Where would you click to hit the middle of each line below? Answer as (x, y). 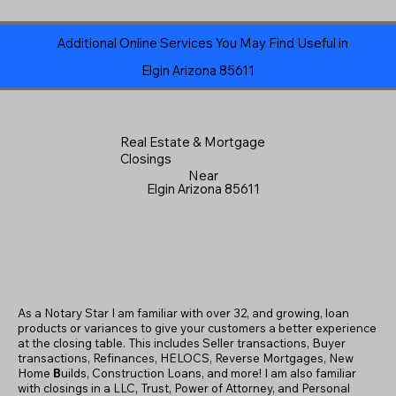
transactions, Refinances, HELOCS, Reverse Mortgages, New (186, 358)
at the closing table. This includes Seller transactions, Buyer (182, 343)
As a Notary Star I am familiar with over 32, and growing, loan (184, 312)
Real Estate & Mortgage (193, 142)
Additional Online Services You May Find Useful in (202, 42)
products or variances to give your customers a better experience (198, 327)
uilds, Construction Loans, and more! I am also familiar (209, 373)
